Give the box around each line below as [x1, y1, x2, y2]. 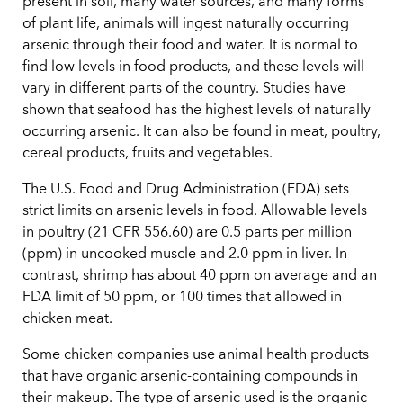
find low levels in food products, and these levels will [22, 60, 364, 76]
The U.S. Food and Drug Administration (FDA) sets [22, 183, 349, 198]
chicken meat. [22, 312, 112, 327]
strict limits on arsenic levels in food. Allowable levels [22, 204, 367, 219]
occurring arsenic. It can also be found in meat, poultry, [22, 125, 381, 140]
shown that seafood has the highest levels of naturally [22, 103, 371, 119]
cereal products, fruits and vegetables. [22, 147, 273, 162]
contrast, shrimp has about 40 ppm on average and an [22, 269, 377, 284]
